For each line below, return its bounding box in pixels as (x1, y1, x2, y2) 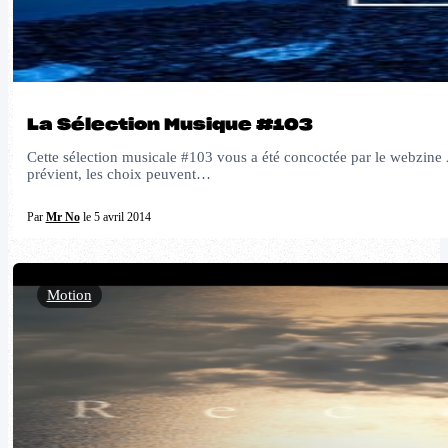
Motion (46, 286, 92, 303)
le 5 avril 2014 (79, 209, 151, 224)
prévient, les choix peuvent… (26, 165, 211, 182)
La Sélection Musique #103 (26, 117, 313, 134)
